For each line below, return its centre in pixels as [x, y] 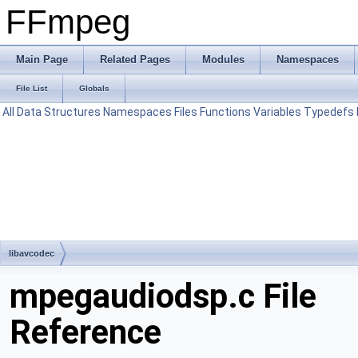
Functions [225, 112]
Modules [223, 60]
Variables [277, 112]
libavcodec [32, 253]
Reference [86, 332]
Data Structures [59, 112]
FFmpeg [68, 22]
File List [32, 88]
